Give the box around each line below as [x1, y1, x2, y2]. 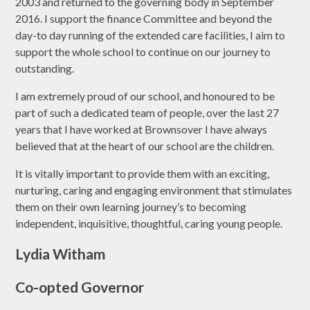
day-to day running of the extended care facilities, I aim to [15, 28, 286, 42]
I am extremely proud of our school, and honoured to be [15, 89, 275, 102]
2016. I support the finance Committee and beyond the [15, 11, 273, 25]
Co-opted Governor [15, 277, 145, 296]
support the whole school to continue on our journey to [15, 44, 271, 58]
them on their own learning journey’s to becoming [15, 199, 247, 213]
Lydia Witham [15, 244, 106, 263]
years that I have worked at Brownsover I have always [15, 122, 268, 136]
